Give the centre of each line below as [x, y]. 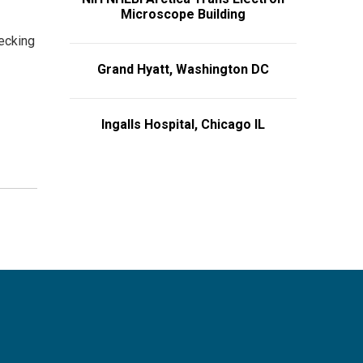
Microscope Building [183, 14]
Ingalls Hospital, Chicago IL [183, 124]
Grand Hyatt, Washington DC [183, 69]
